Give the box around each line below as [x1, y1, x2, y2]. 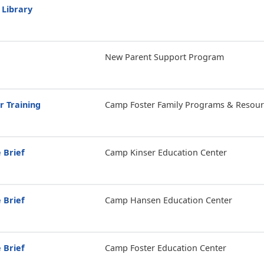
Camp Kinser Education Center [104, 147, 227, 158]
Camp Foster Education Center [104, 242, 226, 253]
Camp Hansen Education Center [104, 194, 232, 206]
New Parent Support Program [104, 51, 224, 62]
